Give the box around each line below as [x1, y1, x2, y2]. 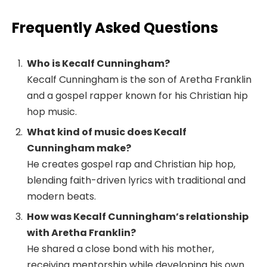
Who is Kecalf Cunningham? [27, 57, 170, 71]
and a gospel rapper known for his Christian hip [27, 89, 248, 103]
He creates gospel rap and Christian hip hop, [27, 157, 235, 172]
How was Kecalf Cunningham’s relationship [27, 210, 249, 224]
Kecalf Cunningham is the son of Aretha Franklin [27, 73, 252, 87]
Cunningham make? [27, 141, 131, 156]
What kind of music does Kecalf [27, 125, 187, 139]
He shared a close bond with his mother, [27, 242, 214, 256]
